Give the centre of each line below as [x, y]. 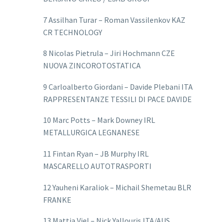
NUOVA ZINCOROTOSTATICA [92, 66]
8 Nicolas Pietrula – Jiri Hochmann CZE [109, 53]
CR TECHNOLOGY [73, 32]
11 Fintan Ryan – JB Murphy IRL [96, 153]
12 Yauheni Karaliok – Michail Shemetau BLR [117, 187]
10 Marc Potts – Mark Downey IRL [99, 120]
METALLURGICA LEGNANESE [91, 133]
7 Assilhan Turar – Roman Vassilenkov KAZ [114, 20]
